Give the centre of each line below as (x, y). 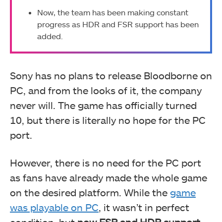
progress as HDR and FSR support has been (118, 24)
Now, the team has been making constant (113, 12)
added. (51, 36)
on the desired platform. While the (90, 192)
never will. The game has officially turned (103, 105)
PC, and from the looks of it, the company (106, 90)
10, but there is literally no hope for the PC (108, 120)
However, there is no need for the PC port (106, 162)
